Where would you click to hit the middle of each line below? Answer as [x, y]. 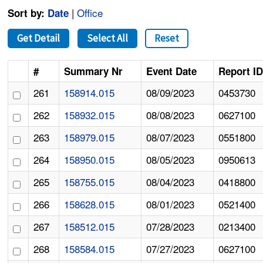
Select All [107, 38]
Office [90, 13]
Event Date [172, 71]
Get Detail [39, 38]
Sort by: [26, 13]
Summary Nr [94, 71]
